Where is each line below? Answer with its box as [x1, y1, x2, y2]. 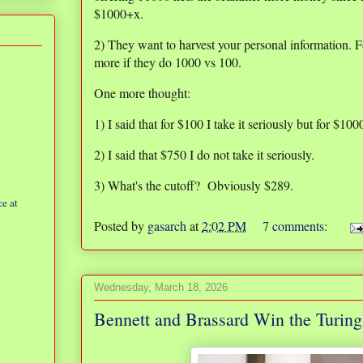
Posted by [94, 216, 147, 234]
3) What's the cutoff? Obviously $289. [94, 177, 293, 194]
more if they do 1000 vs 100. [94, 53, 246, 71]
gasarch [147, 216, 186, 234]
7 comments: [263, 216, 331, 234]
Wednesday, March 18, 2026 [94, 280, 228, 293]
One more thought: [94, 84, 190, 102]
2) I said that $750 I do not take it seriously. [94, 146, 314, 164]
